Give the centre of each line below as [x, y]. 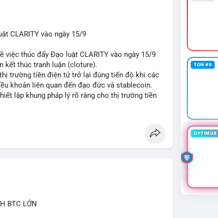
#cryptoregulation [67, 126]
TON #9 [203, 64]
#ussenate [19, 126]
